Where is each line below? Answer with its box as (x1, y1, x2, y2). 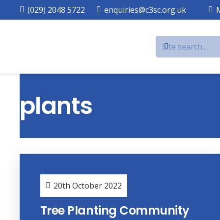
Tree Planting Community (40, 202, 190, 219)
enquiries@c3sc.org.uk (104, 4, 187, 15)
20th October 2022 (54, 180, 122, 191)
